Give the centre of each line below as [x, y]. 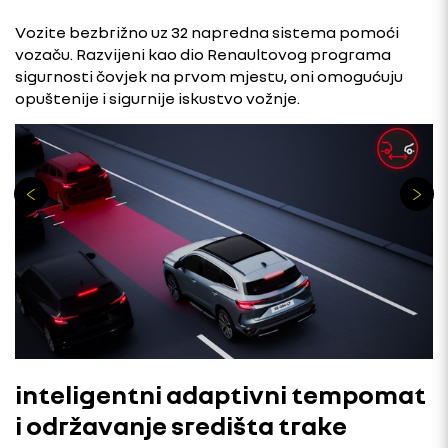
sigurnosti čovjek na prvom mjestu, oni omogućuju [209, 76]
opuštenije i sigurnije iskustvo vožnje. [157, 98]
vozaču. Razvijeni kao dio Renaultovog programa [203, 54]
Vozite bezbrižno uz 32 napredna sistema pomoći [207, 32]
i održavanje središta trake [181, 426]
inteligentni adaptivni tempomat [220, 395]
